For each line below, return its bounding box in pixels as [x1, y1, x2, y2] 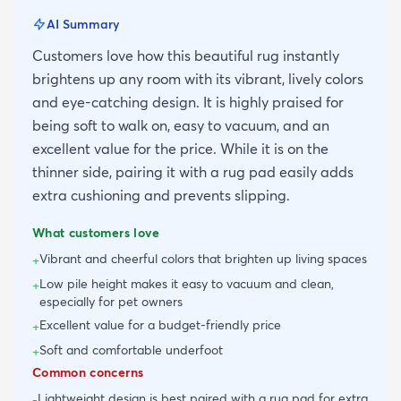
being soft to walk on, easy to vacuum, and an [32, 115, 329, 134]
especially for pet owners [39, 293, 183, 310]
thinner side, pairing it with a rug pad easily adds [32, 162, 354, 181]
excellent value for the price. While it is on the [32, 139, 328, 158]
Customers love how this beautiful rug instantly [32, 46, 339, 64]
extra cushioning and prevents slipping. [32, 185, 290, 204]
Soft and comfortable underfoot [39, 341, 223, 358]
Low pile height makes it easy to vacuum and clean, [39, 275, 334, 292]
